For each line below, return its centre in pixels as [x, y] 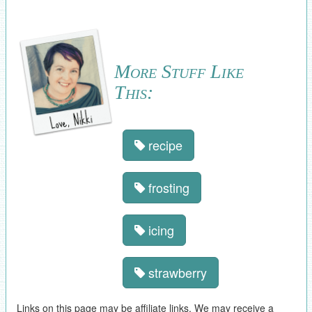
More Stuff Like [179, 72]
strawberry [175, 273]
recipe [163, 145]
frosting [167, 188]
